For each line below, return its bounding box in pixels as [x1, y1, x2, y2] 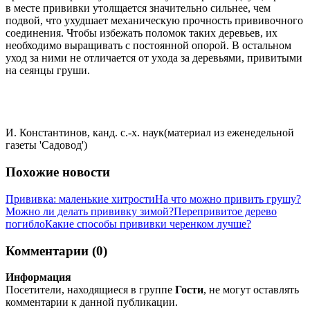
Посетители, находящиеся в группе [6, 284, 175, 296]
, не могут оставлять [203, 284, 299, 296]
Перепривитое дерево [174, 205, 277, 217]
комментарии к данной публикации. [6, 296, 178, 309]
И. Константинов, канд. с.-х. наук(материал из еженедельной [6, 127, 294, 139]
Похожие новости [6, 165, 110, 180]
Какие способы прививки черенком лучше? [45, 217, 251, 230]
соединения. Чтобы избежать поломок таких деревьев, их [6, 27, 277, 39]
